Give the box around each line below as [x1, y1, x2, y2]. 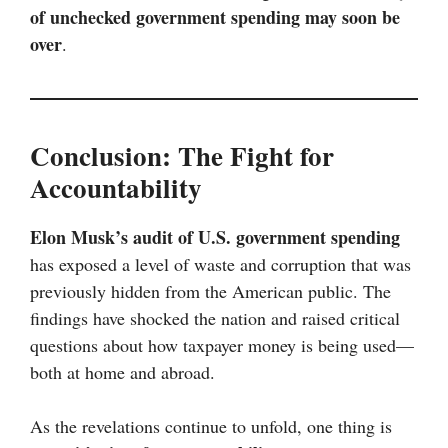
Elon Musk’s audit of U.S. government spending [30, 224, 400, 251]
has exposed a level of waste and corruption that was [30, 252, 411, 277]
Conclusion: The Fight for [30, 136, 334, 176]
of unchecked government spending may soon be [30, 4, 400, 31]
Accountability [30, 168, 202, 208]
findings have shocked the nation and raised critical [30, 306, 400, 331]
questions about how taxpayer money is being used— [30, 333, 414, 358]
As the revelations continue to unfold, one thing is [30, 414, 392, 439]
